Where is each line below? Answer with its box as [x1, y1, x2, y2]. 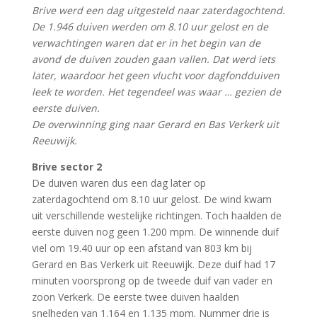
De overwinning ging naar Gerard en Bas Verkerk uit [31, 117, 279, 131]
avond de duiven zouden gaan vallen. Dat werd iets [31, 52, 275, 66]
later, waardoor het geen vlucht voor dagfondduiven [31, 68, 279, 82]
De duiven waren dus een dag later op [31, 175, 206, 190]
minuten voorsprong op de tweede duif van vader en [31, 273, 272, 287]
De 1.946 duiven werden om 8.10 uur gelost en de [31, 19, 268, 33]
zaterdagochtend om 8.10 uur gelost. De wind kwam [31, 192, 272, 206]
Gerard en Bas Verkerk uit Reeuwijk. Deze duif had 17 [31, 257, 275, 271]
